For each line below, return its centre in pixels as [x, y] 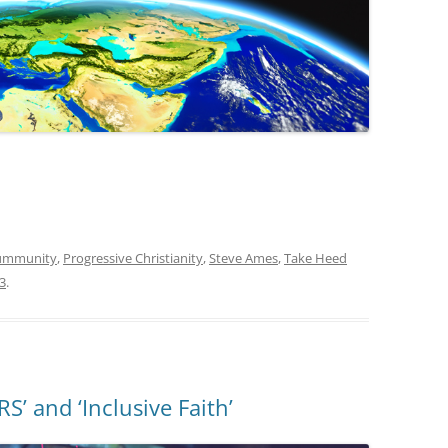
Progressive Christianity [133, 258]
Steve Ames [243, 258]
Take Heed [315, 258]
